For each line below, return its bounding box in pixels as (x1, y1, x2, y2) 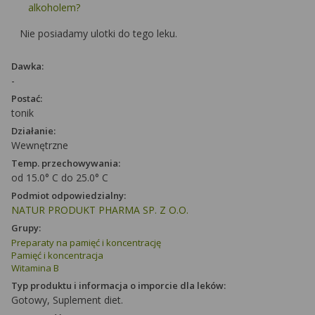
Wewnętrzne (11, 139, 68, 152)
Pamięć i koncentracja (11, 249, 103, 262)
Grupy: (11, 221, 41, 234)
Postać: (11, 92, 42, 105)
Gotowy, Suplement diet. (11, 293, 123, 307)
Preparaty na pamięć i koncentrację (11, 236, 161, 249)
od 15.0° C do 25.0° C (11, 171, 108, 184)
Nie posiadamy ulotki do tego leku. (20, 27, 177, 40)
